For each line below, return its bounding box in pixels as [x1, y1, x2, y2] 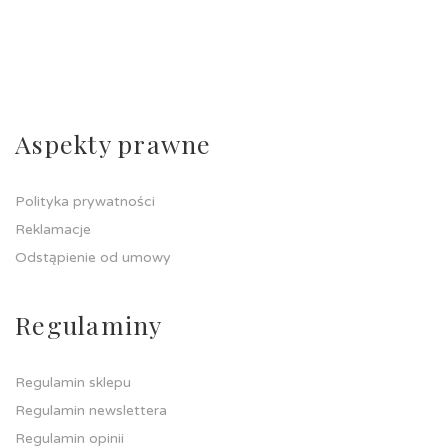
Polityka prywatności [15, 193, 155, 210]
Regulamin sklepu [15, 374, 131, 391]
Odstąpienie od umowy [15, 249, 171, 266]
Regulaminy [15, 308, 163, 341]
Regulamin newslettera [15, 402, 167, 419]
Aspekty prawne [15, 127, 212, 160]
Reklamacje [15, 221, 91, 238]
